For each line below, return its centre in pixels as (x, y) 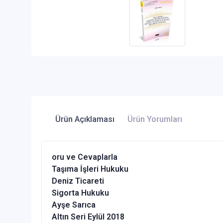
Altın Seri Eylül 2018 (88, 217)
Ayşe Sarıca (74, 205)
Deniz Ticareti (78, 181)
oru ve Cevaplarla (85, 157)
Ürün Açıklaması (85, 119)
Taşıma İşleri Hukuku (90, 169)
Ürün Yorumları (155, 119)
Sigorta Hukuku (80, 193)
